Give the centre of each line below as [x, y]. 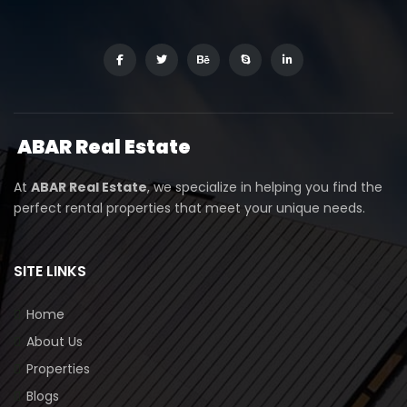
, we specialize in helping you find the [265, 187]
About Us [55, 341]
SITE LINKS [50, 271]
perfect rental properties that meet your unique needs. [189, 208]
